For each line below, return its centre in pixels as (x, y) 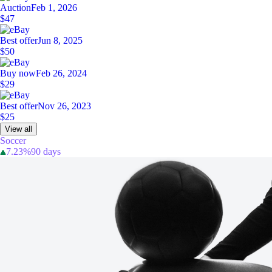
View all (19, 129)
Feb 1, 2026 (54, 8)
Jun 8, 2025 (60, 41)
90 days (46, 152)
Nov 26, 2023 (64, 106)
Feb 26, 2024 (61, 73)
